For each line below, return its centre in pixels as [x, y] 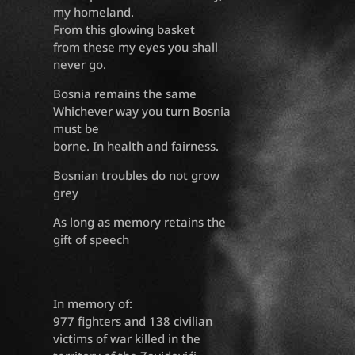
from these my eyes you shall [136, 47]
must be [76, 129]
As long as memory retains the [140, 222]
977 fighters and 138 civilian [133, 321]
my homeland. [94, 12]
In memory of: [93, 304]
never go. [80, 65]
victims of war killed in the [127, 339]
